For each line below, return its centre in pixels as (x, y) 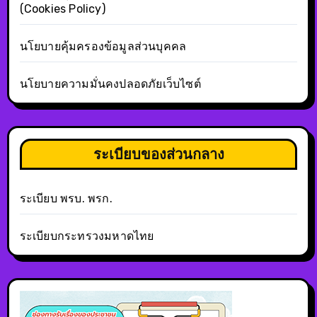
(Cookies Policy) (62, 8)
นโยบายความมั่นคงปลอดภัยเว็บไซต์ (110, 83)
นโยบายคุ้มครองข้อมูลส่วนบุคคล (103, 46)
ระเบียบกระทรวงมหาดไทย (87, 236)
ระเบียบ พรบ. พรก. (66, 198)
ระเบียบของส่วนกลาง (158, 154)
